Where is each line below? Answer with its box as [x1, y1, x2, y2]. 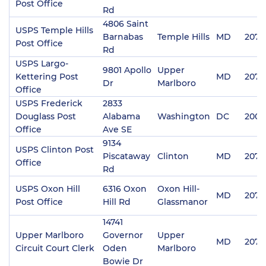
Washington [157, 110, 210, 122]
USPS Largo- [15, 58, 68, 69]
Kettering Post [15, 71, 78, 82]
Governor [103, 229, 143, 240]
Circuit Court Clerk [15, 242, 94, 254]
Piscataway [103, 150, 150, 161]
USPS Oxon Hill [15, 183, 80, 194]
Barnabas [103, 31, 143, 42]
